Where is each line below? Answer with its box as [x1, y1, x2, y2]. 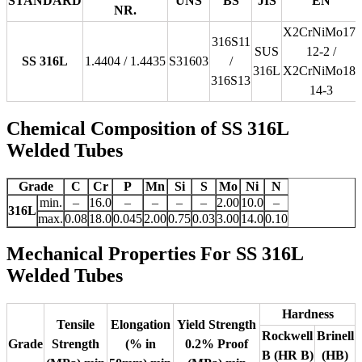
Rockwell [262, 329, 313, 343]
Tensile [57, 318, 95, 332]
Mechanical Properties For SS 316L [6, 243, 303, 265]
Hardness [281, 307, 334, 322]
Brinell [316, 329, 354, 343]
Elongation [110, 318, 170, 332]
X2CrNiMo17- [283, 24, 360, 39]
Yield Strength [177, 318, 256, 332]
